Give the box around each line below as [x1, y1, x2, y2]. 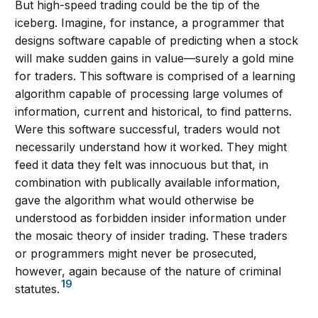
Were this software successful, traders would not [15, 121, 280, 136]
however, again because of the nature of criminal [15, 263, 282, 278]
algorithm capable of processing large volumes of [15, 86, 284, 101]
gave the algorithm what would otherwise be [15, 192, 255, 207]
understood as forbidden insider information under [15, 210, 287, 225]
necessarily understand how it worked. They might [15, 139, 287, 154]
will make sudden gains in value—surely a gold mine [15, 50, 295, 65]
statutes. [15, 281, 60, 296]
